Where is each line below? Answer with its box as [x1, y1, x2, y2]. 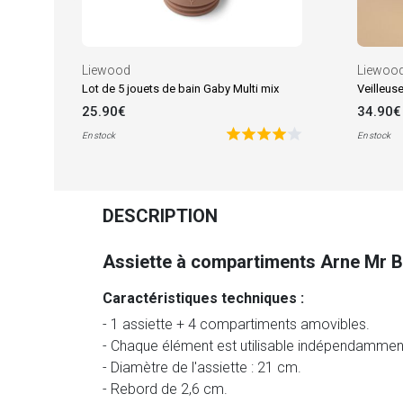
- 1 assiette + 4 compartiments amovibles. [103, 316, 370, 334]
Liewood [81, 63, 130, 78]
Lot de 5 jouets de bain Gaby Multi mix [81, 82, 279, 96]
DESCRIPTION [103, 205, 218, 228]
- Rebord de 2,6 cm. [103, 381, 228, 399]
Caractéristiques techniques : [103, 290, 304, 308]
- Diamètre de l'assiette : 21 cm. [103, 359, 301, 377]
